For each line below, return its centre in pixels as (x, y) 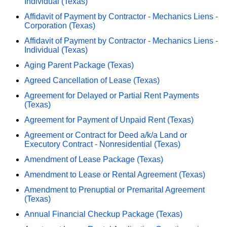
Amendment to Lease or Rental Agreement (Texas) (115, 174)
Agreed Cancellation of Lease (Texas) (92, 80)
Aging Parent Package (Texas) (79, 65)
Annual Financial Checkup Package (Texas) (103, 214)
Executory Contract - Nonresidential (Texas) (102, 144)
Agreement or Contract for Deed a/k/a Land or (106, 135)
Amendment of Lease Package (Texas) (94, 159)
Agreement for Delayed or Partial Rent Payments (112, 95)
